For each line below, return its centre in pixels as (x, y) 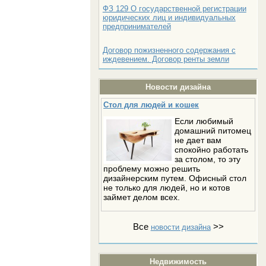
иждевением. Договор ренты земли (166, 59)
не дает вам (198, 140)
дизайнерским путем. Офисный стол (175, 178)
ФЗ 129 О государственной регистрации (174, 9)
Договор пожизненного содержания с (169, 50)
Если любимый (204, 121)
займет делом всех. (142, 197)
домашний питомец (213, 131)
